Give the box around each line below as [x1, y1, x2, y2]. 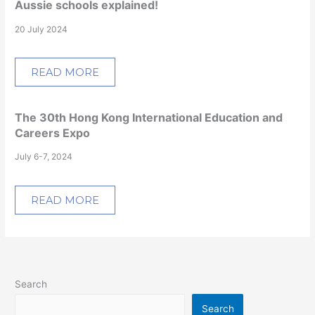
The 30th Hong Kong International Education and [15, 110, 283, 125]
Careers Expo [15, 126, 91, 141]
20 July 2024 [15, 23, 68, 34]
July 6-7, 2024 [15, 151, 73, 162]
